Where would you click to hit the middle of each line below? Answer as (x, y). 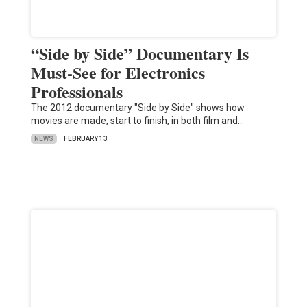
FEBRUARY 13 (85, 139)
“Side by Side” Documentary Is (139, 53)
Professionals (76, 92)
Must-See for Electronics (118, 73)
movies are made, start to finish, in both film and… (137, 121)
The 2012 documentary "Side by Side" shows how (137, 108)
